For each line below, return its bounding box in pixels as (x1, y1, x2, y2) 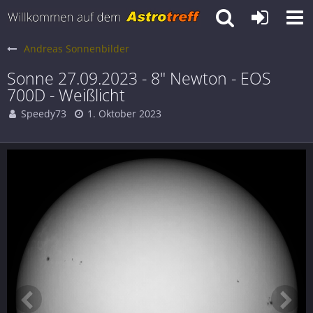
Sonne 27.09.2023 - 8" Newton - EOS (7, 67, 271, 89)
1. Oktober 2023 (87, 107, 161, 120)
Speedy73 (21, 107, 66, 120)
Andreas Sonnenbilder (24, 42, 129, 55)
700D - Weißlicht (7, 84, 125, 106)
